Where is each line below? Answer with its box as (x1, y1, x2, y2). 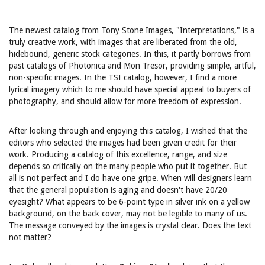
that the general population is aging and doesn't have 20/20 (9, 185, 227, 195)
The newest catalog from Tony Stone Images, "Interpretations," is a (9, 25, 254, 35)
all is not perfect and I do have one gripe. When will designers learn (9, 173, 252, 183)
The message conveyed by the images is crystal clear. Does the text (9, 221, 251, 230)
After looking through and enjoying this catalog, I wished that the (9, 126, 247, 135)
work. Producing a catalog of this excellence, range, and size (9, 150, 227, 159)
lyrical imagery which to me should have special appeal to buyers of (9, 85, 251, 94)
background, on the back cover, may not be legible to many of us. (9, 209, 247, 218)
